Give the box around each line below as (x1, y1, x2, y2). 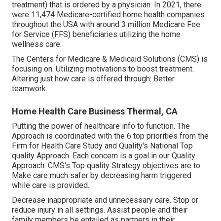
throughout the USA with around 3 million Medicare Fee (12, 19, 200, 29)
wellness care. (12, 39, 62, 49)
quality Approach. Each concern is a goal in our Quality (12, 150, 195, 160)
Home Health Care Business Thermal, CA (12, 106, 178, 116)
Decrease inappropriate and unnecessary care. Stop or (12, 195, 198, 205)
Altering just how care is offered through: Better (12, 74, 175, 83)
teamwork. (12, 83, 47, 93)
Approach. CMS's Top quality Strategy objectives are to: (12, 160, 202, 170)
